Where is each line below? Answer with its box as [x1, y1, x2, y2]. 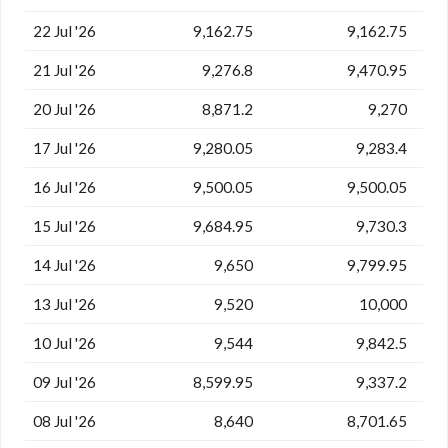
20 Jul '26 [33, 99, 96, 118]
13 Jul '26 [33, 294, 96, 313]
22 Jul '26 [33, 21, 96, 40]
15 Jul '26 [33, 216, 96, 235]
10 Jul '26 [33, 333, 96, 352]
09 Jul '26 [33, 372, 96, 391]
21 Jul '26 [33, 60, 96, 79]
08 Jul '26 [33, 411, 96, 430]
